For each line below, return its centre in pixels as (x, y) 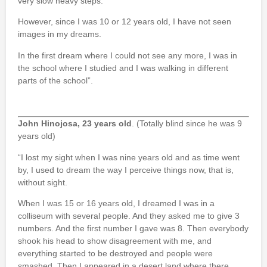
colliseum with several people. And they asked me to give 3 (129, 216)
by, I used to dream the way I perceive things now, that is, (126, 170)
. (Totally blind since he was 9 (187, 124)
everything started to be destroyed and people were (115, 254)
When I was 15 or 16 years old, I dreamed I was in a (116, 204)
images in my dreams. (60, 34)
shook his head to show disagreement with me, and (115, 241)
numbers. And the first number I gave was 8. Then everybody (133, 229)
